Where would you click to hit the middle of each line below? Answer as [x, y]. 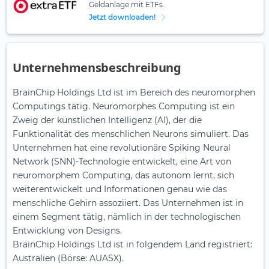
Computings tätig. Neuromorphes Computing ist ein [124, 107]
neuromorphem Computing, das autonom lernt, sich [123, 176]
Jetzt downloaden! [122, 17]
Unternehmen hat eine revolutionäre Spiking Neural [122, 148]
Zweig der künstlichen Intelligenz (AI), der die [107, 120]
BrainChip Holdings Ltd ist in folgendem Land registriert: [132, 245]
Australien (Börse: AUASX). [68, 258]
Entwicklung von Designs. [67, 231]
